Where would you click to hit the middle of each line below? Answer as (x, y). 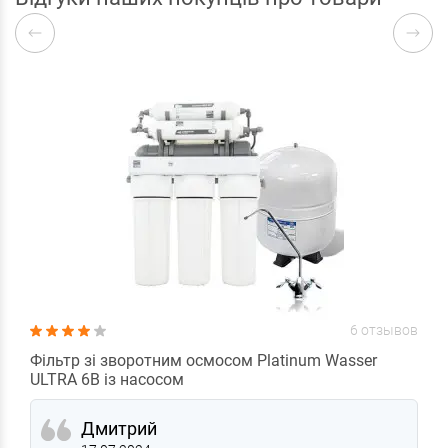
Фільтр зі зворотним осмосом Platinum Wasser (203, 360)
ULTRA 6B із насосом (107, 379)
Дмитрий (119, 428)
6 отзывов (384, 329)
